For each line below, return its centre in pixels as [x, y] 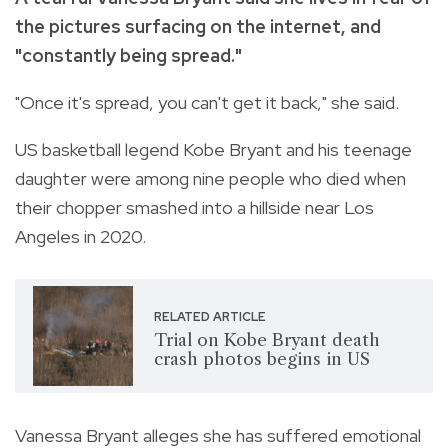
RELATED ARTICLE [209, 316]
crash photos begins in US [261, 358]
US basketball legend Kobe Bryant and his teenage [213, 149]
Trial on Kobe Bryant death [266, 339]
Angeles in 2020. [80, 236]
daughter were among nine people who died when [210, 178]
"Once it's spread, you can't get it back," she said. [207, 102]
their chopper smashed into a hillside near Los [194, 207]
